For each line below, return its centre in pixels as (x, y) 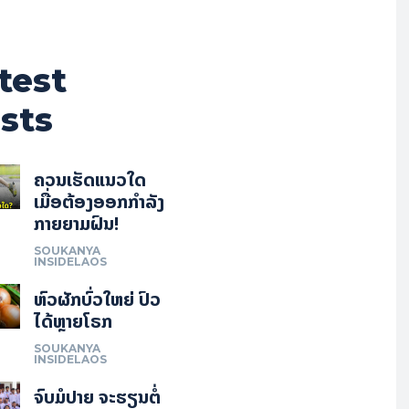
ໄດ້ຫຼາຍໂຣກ (73, 321)
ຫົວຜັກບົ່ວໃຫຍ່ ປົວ (97, 299)
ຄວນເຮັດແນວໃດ (89, 180)
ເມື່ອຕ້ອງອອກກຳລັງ (99, 202)
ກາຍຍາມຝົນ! (76, 224)
